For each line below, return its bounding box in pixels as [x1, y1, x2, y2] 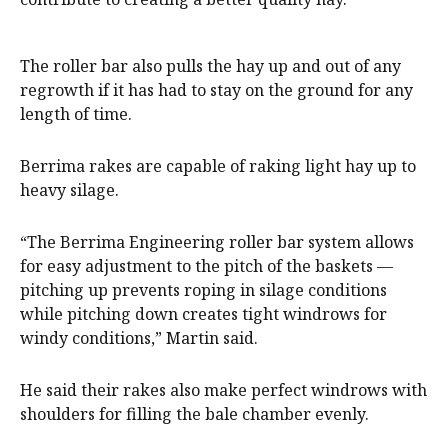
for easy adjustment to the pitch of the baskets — [20, 255, 393, 278]
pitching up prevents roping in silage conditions [20, 279, 387, 302]
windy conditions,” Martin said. [20, 327, 258, 350]
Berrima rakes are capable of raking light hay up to [20, 155, 416, 178]
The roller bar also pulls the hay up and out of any [20, 55, 401, 78]
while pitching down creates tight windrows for [20, 303, 387, 326]
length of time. [20, 103, 132, 126]
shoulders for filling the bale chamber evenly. [20, 403, 369, 426]
